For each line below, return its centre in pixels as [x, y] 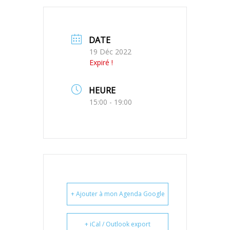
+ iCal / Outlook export [118, 224]
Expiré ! [101, 62]
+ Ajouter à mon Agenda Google [118, 194]
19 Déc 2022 [110, 51]
